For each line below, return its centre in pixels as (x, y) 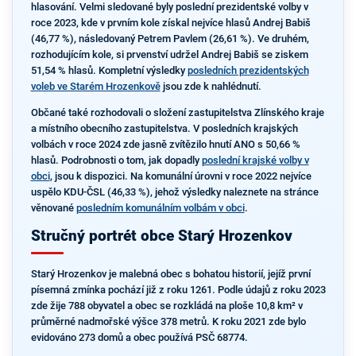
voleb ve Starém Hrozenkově (95, 86)
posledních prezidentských (248, 70)
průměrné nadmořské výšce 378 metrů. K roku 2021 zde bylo (168, 321)
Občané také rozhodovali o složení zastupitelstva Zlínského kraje (177, 112)
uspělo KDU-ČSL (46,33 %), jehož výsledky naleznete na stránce (174, 192)
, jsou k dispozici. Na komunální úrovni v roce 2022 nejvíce (180, 176)
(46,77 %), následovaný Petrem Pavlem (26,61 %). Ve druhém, (170, 39)
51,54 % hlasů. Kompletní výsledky (109, 70)
